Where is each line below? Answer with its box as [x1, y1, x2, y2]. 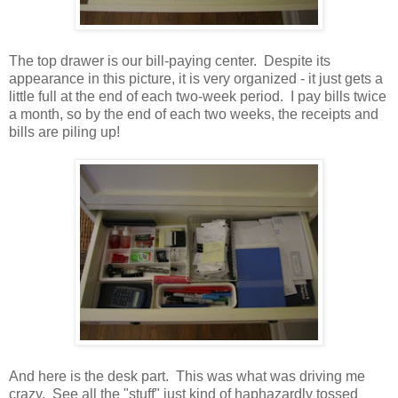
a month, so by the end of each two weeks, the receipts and [9, 106, 378, 122]
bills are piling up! [9, 123, 120, 139]
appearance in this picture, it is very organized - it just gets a [9, 70, 383, 86]
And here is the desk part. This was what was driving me [9, 368, 365, 384]
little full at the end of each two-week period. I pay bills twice [9, 88, 386, 104]
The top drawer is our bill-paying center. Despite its [9, 52, 330, 68]
